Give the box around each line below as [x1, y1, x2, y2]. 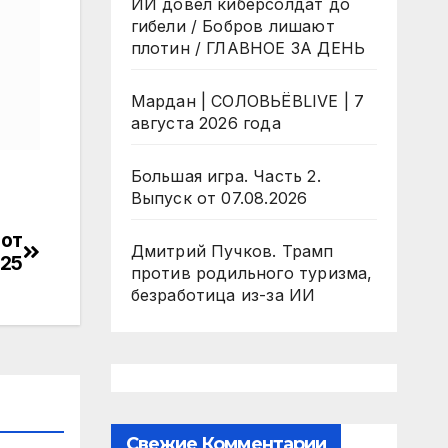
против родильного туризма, [130, 263, 373, 283]
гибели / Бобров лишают [130, 16, 335, 36]
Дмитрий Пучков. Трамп [130, 241, 334, 261]
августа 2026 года [130, 113, 281, 133]
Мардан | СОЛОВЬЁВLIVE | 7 [130, 91, 365, 111]
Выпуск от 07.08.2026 [130, 188, 308, 208]
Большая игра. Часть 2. [130, 166, 321, 186]
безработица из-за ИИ [130, 285, 316, 305]
